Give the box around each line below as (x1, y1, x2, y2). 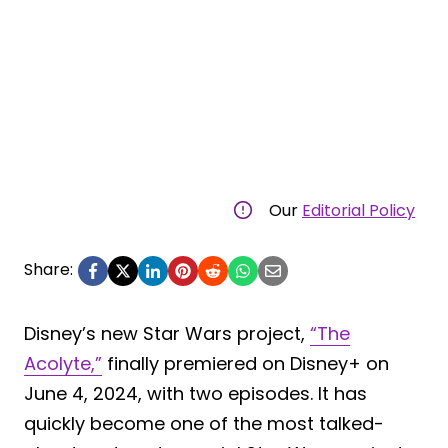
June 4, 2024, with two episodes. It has (24, 380, 367, 406)
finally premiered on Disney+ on (102, 350, 389, 376)
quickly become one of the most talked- (24, 410, 384, 436)
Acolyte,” (24, 350, 102, 376)
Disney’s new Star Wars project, (24, 320, 310, 346)
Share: (24, 257, 73, 281)
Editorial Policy (302, 198, 415, 222)
